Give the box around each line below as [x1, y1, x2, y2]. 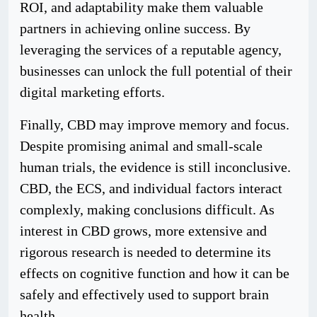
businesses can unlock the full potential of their [20, 63, 292, 79]
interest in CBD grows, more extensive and [20, 223, 267, 238]
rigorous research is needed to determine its [20, 244, 271, 260]
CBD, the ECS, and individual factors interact [20, 180, 282, 196]
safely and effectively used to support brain [20, 287, 269, 302]
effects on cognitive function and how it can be [20, 265, 289, 281]
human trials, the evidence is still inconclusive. [20, 159, 291, 175]
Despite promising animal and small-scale [20, 138, 263, 154]
